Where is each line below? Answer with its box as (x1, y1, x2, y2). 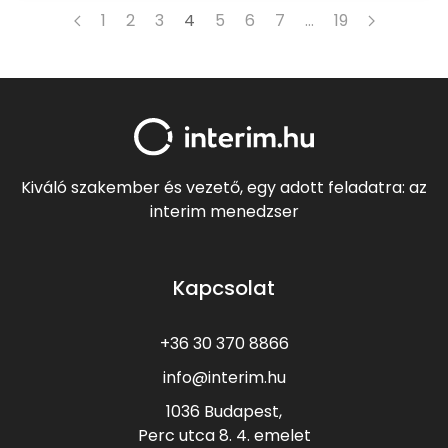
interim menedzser (149, 200, 299, 224)
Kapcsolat (173, 274, 275, 303)
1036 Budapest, (166, 400, 282, 424)
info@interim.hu (162, 366, 286, 390)
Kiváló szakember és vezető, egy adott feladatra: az (21, 176, 427, 200)
